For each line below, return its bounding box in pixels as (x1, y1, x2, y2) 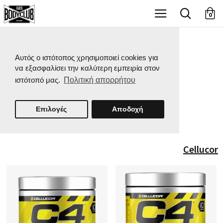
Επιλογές (36, 105, 67, 113)
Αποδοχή (112, 105, 144, 113)
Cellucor (183, 142, 218, 155)
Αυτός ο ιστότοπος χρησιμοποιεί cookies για (15, 53, 158, 62)
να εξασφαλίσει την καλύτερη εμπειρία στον (15, 64, 160, 72)
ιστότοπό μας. (15, 76, 62, 85)
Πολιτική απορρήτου (64, 76, 136, 85)
